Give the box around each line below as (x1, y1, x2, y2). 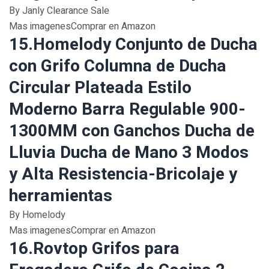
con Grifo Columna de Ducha (9, 54, 226, 79)
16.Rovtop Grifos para (9, 237, 180, 261)
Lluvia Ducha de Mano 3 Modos (9, 141, 249, 165)
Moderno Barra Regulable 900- (9, 97, 246, 122)
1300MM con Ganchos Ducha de (9, 119, 255, 144)
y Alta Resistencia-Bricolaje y (9, 162, 237, 187)
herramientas (9, 184, 112, 208)
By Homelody (9, 208, 65, 222)
